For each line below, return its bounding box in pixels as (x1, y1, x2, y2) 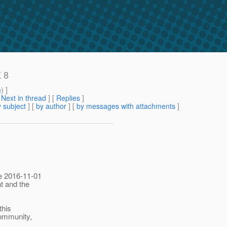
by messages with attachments (77, 101, 175, 111)
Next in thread (1, 93, 46, 103)
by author (36, 101, 66, 111)
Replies (56, 93, 80, 103)
